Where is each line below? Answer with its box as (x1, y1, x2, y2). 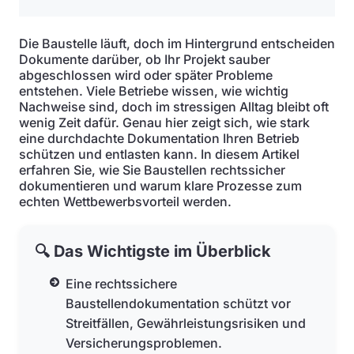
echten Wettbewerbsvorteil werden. (19, 194, 232, 209)
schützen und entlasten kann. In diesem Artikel (19, 146, 299, 162)
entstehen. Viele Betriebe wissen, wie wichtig (19, 83, 288, 99)
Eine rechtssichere (66, 276, 178, 292)
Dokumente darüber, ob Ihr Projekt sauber (19, 51, 270, 67)
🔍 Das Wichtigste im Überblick (35, 242, 271, 261)
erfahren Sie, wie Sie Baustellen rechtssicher (19, 162, 285, 178)
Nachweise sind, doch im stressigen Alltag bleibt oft (19, 99, 329, 115)
